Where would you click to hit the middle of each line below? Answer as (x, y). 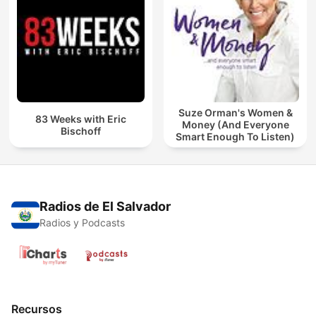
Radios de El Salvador (105, 207)
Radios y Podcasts (82, 223)
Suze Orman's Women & (235, 113)
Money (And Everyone (235, 125)
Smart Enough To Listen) (235, 137)
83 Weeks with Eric (81, 119)
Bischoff (81, 130)
